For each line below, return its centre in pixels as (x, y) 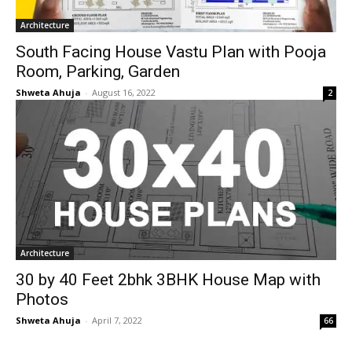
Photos (42, 299)
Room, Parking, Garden (98, 71)
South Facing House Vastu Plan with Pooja (171, 52)
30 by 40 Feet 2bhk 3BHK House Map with (168, 280)
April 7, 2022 (117, 320)
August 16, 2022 (124, 92)
